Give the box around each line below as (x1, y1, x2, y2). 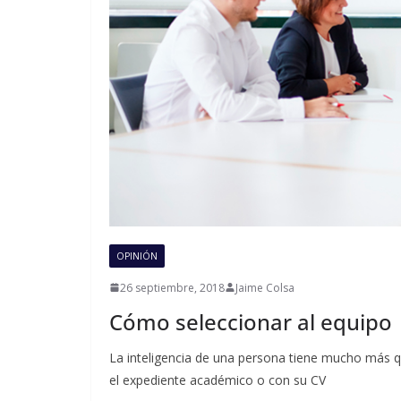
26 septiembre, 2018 (120, 279, 225, 295)
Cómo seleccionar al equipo (109, 306, 392, 337)
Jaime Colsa (235, 279, 294, 295)
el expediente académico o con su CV (109, 371, 326, 388)
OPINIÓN (116, 249, 158, 262)
